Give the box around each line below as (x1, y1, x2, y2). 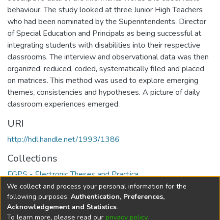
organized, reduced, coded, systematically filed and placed (7, 63, 204, 74)
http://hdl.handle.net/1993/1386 (7, 134, 120, 145)
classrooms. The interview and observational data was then (7, 52, 209, 62)
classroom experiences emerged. (7, 99, 120, 110)
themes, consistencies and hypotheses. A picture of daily (7, 87, 200, 98)
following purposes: (7, 192, 71, 201)
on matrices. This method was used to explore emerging (7, 75, 198, 86)
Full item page (22, 192, 72, 202)
